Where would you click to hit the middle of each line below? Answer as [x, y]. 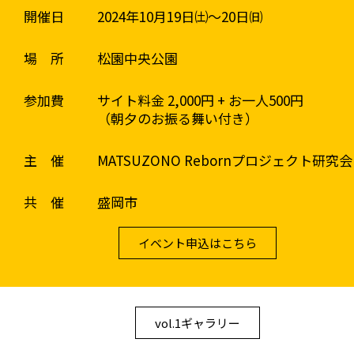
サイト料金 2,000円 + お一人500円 [200, 100]
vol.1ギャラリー [198, 323]
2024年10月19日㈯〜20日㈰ [179, 16]
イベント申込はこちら [198, 243]
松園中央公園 [137, 58]
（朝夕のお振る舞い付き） [177, 118]
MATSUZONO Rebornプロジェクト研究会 [224, 160]
